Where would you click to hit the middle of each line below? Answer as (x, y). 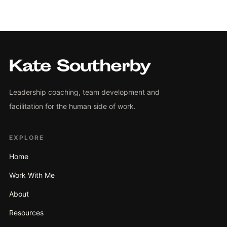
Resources (26, 213)
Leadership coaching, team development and (84, 92)
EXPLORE (27, 138)
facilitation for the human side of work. (72, 106)
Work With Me (32, 175)
